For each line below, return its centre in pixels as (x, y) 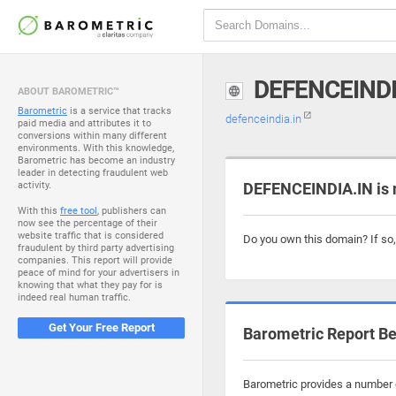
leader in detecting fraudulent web (93, 173)
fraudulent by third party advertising (96, 248)
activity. (34, 185)
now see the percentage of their (88, 223)
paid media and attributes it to (84, 123)
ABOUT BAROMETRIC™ (69, 91)
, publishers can (132, 211)
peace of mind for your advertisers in (99, 273)
